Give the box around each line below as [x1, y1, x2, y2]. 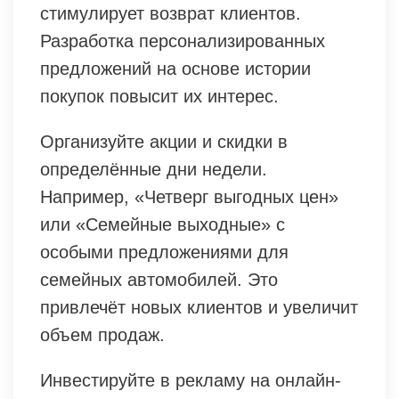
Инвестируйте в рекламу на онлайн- [40, 370, 341, 390]
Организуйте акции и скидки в [40, 131, 288, 151]
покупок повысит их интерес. [40, 85, 279, 106]
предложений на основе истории [40, 58, 311, 78]
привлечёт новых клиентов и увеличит [40, 297, 358, 317]
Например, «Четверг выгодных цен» [40, 186, 338, 207]
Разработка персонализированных [40, 30, 325, 51]
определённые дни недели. [40, 159, 267, 179]
